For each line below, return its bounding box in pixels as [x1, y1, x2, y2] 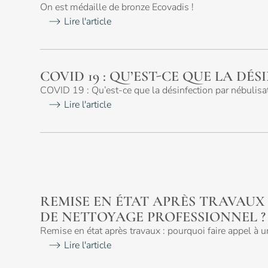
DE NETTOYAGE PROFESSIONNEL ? [40, 208, 266, 226]
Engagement [13, 245, 94, 264]
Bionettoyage [13, 20, 98, 39]
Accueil [164, 156, 211, 175]
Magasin [164, 20, 218, 39]
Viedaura [164, 245, 221, 264]
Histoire [13, 173, 62, 193]
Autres [164, 144, 193, 157]
